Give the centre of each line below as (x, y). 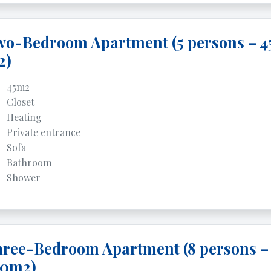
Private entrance (43, 132)
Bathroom (29, 162)
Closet (20, 102)
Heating (24, 117)
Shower (23, 178)
